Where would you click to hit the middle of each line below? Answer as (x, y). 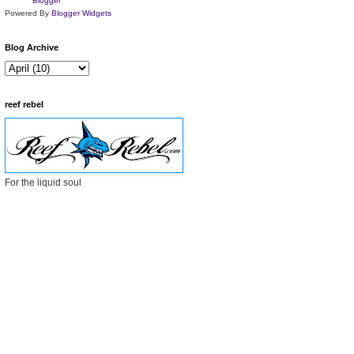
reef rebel (24, 104)
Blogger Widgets (81, 13)
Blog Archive (32, 47)
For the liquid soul (43, 183)
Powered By (28, 13)
